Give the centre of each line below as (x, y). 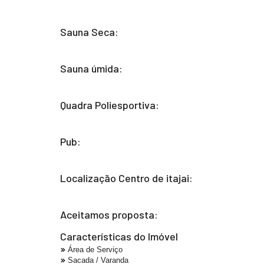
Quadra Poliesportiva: (110, 105)
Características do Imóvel (119, 236)
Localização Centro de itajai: (126, 178)
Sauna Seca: (89, 32)
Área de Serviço (95, 250)
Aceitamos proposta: (109, 214)
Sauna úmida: (91, 68)
